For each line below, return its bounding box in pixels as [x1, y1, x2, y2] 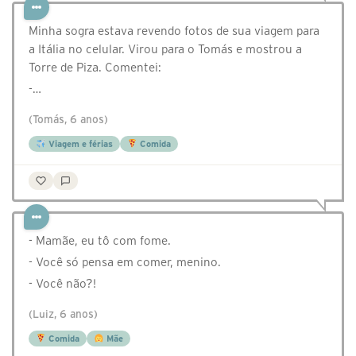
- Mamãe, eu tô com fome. [29, 234, 171, 248]
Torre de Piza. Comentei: [29, 60, 161, 75]
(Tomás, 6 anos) [29, 114, 108, 126]
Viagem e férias [45, 139, 113, 149]
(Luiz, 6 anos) [29, 308, 98, 321]
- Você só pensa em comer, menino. [29, 255, 221, 269]
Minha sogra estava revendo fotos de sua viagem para [29, 24, 319, 38]
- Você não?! [29, 277, 96, 291]
